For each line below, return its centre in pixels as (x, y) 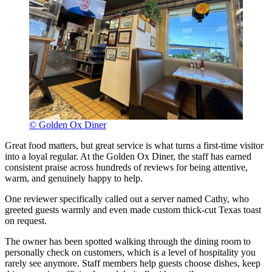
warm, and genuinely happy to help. (74, 178)
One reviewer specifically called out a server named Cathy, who (127, 199)
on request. (26, 221)
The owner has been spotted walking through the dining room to (128, 242)
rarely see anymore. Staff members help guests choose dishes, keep (133, 263)
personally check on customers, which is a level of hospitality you (130, 253)
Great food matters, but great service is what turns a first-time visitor (134, 146)
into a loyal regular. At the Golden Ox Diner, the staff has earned (128, 157)
